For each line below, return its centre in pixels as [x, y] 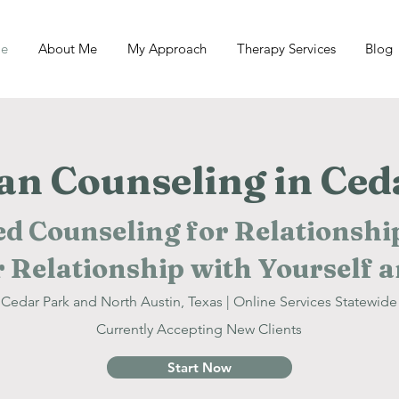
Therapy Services [286, 49]
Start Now [199, 367]
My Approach [167, 49]
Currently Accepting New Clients [199, 329]
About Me [68, 49]
